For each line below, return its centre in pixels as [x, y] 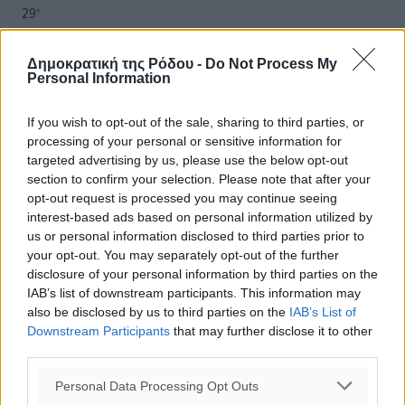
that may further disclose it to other [271, 331]
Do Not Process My [271, 64]
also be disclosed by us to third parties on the [158, 312]
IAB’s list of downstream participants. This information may [194, 293]
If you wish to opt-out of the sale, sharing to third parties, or [196, 122]
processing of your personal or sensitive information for [184, 141]
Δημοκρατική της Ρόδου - [116, 64]
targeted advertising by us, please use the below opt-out [188, 160]
